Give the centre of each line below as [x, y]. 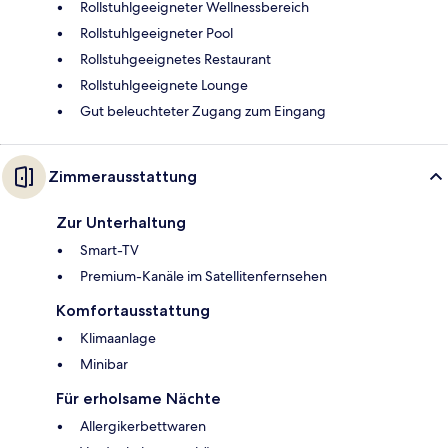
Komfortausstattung [133, 310]
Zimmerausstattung [122, 176]
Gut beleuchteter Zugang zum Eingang [203, 110]
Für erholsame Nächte [138, 398]
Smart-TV [109, 249]
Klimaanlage [118, 337]
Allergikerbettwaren [143, 425]
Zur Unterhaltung [121, 222]
